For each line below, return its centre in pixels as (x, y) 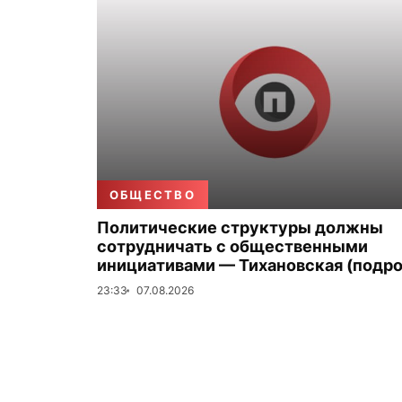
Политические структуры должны (240, 227)
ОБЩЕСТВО (153, 195)
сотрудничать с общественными (232, 246)
